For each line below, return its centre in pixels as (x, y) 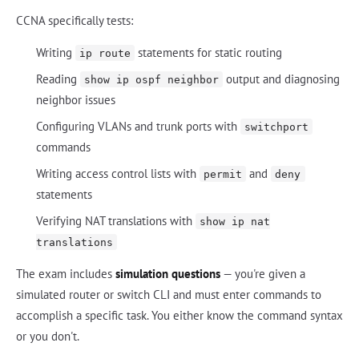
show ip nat (234, 221)
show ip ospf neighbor (151, 79)
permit (222, 174)
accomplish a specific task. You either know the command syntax (179, 315)
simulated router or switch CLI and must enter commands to (169, 294)
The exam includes (66, 273)
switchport (276, 127)
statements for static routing (208, 52)
